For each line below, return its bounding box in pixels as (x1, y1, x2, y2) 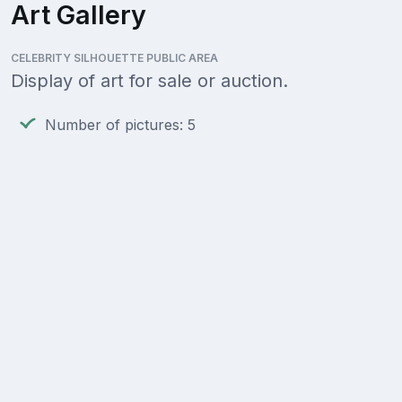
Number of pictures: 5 (45, 116, 196, 135)
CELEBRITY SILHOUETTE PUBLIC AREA (11, 51, 218, 66)
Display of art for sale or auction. (11, 70, 288, 92)
